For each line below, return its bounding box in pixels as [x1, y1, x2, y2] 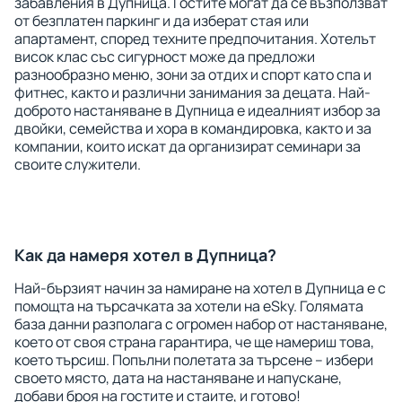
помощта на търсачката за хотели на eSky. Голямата [14, 296, 363, 316]
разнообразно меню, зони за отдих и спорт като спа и [14, 65, 371, 84]
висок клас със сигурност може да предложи [14, 47, 315, 66]
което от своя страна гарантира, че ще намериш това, [14, 332, 374, 352]
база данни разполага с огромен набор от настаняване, [14, 314, 388, 334]
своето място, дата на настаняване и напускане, [14, 368, 342, 388]
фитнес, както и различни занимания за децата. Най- [14, 83, 371, 102]
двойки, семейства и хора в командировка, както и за [14, 118, 371, 138]
